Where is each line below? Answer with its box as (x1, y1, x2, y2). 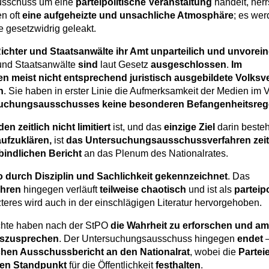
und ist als (186, 184, 234, 195)
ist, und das (110, 122, 164, 133)
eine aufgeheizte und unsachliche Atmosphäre (22, 10, 234, 21)
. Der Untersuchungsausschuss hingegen (59, 234, 237, 244)
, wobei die (190, 247, 236, 258)
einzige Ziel (164, 122, 215, 133)
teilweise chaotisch (100, 184, 186, 195)
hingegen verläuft (21, 184, 100, 195)
